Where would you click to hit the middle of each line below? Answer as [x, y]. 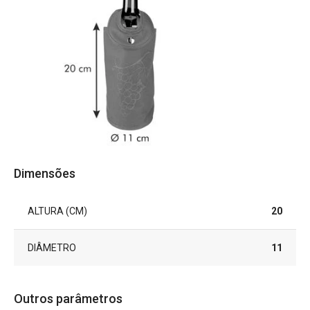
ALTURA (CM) [57, 211]
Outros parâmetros [68, 298]
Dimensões [45, 173]
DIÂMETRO [52, 247]
